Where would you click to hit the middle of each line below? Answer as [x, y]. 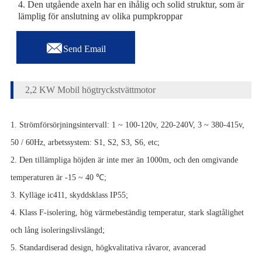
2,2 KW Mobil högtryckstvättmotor [90, 90]
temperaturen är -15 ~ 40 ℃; [58, 178]
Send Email [84, 49]
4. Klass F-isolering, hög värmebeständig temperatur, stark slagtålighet [127, 213]
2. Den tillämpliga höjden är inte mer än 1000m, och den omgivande [124, 160]
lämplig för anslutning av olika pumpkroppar [100, 16]
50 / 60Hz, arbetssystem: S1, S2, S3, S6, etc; [85, 143]
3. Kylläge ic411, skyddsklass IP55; [69, 195]
